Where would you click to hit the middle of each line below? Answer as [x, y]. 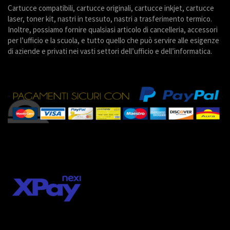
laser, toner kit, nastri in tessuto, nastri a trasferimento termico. [110, 19]
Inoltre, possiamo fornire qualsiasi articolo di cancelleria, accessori [113, 30]
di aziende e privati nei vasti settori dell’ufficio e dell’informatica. [110, 51]
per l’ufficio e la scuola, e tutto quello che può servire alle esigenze [113, 41]
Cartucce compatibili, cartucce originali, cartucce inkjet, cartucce [111, 8]
